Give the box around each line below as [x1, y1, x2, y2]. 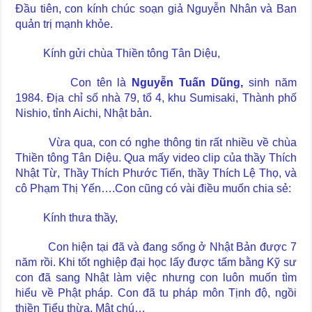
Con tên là [15, 76, 132, 88]
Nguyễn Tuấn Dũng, [132, 76, 244, 88]
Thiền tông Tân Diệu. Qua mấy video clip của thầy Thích [15, 151, 297, 164]
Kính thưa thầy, [15, 211, 118, 224]
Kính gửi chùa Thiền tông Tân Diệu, [15, 47, 221, 59]
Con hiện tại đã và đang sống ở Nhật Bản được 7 [15, 240, 297, 253]
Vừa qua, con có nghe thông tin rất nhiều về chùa [15, 136, 297, 148]
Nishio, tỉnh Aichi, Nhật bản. [15, 107, 153, 119]
